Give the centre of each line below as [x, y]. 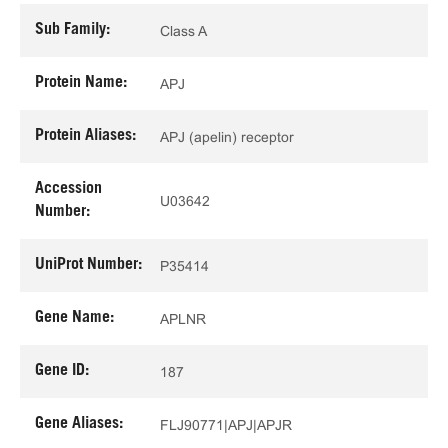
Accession [68, 189]
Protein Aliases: [85, 136]
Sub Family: [72, 30]
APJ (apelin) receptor [227, 136]
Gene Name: [74, 318]
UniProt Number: [88, 265]
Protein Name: [81, 83]
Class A [183, 30]
